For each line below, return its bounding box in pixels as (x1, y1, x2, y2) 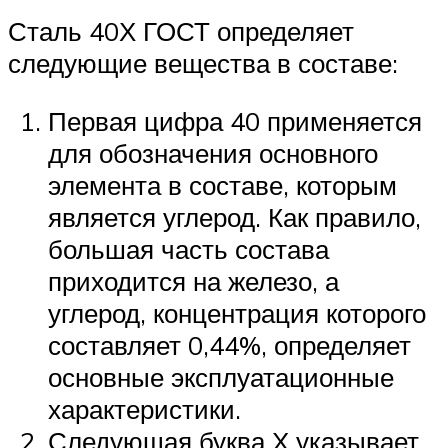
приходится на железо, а (48, 264, 339, 297)
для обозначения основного (48, 136, 378, 169)
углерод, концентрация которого (48, 296, 426, 329)
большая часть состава (48, 232, 329, 265)
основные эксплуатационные (48, 360, 394, 393)
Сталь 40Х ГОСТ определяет (8, 15, 354, 48)
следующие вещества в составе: (8, 47, 398, 80)
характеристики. (48, 392, 241, 425)
